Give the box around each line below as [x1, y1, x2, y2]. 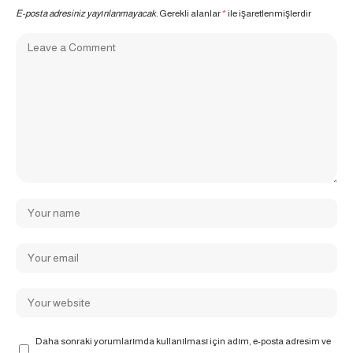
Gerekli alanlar [159, 8, 222, 20]
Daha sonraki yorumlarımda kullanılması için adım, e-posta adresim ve [35, 336, 331, 347]
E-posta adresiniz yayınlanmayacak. [16, 8, 158, 20]
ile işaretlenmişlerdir [226, 8, 311, 20]
